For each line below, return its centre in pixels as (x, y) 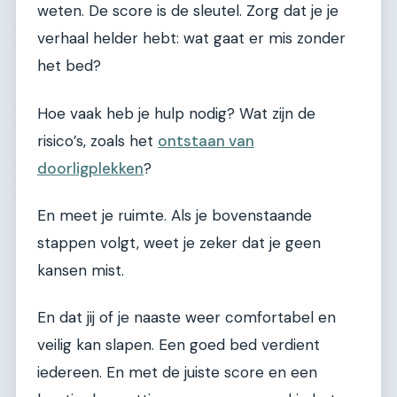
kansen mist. (81, 270)
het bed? (69, 66)
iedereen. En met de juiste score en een (177, 373)
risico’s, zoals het (97, 140)
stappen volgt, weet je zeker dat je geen (179, 242)
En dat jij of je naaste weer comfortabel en (187, 318)
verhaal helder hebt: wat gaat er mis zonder (191, 39)
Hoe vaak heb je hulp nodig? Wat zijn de (176, 113)
